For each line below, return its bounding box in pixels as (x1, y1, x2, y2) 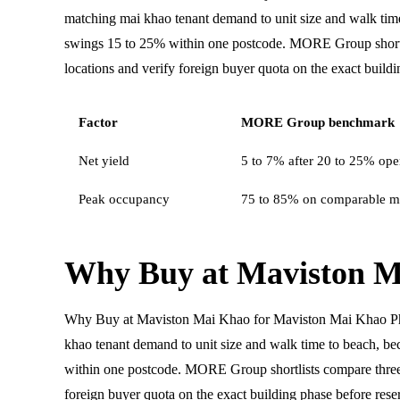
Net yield (79, 153, 129, 168)
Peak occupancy (79, 191, 170, 206)
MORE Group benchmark (241, 113, 395, 129)
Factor (79, 113, 118, 129)
